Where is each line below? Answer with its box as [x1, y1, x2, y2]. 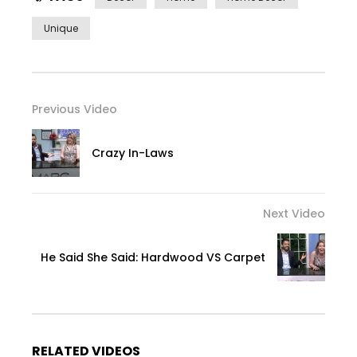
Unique [44, 21, 78, 35]
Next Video [263, 205, 325, 222]
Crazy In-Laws [92, 144, 174, 161]
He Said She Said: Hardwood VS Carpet [41, 249, 265, 265]
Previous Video [32, 100, 117, 117]
